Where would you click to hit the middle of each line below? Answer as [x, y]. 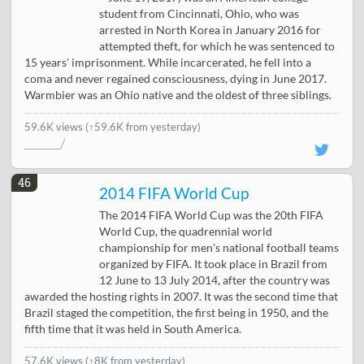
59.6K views [55, 126]
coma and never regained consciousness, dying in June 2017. [176, 78]
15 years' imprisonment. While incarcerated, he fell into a [168, 62]
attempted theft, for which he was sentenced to [217, 46]
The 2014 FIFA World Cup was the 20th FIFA [212, 215]
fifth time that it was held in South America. [133, 329]
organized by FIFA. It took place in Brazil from [214, 264]
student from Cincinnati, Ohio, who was [199, 13]
